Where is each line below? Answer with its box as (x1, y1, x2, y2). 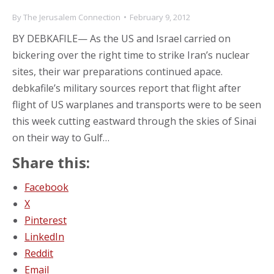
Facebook (24, 180, 68, 194)
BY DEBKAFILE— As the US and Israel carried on (12, 31, 231, 45)
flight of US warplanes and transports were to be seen (12, 97, 261, 111)
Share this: (12, 152, 90, 172)
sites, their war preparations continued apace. (12, 64, 223, 78)
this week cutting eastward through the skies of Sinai (12, 114, 256, 128)
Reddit (24, 246, 53, 260)
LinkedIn (24, 229, 64, 243)
